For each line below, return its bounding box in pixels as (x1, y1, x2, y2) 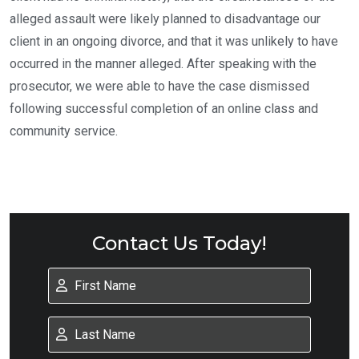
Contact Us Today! (92, 232, 267, 255)
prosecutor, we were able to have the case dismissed (10, 79, 309, 94)
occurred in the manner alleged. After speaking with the (10, 56, 317, 71)
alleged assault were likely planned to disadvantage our (10, 11, 321, 26)
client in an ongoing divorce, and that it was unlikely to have (10, 34, 338, 49)
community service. (10, 123, 118, 139)
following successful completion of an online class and (10, 101, 318, 116)
